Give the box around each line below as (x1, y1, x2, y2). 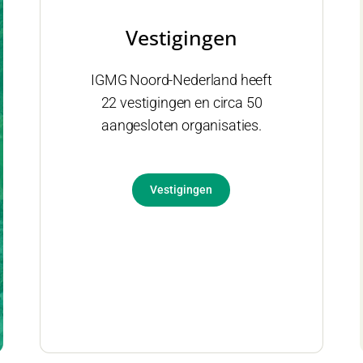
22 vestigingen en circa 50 (100, 94, 263, 111)
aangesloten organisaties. (100, 117, 262, 134)
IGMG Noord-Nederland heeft (91, 71, 272, 88)
